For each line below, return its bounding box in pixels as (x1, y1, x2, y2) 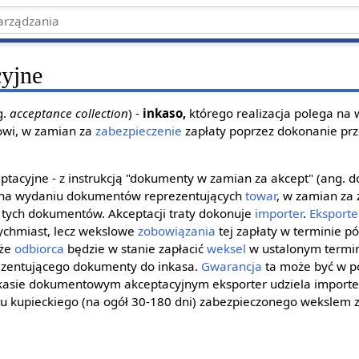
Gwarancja (201, 257, 263, 274)
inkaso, (143, 104, 187, 121)
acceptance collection (10, 104, 129, 121)
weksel (207, 240, 247, 256)
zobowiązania (138, 222, 216, 239)
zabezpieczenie (95, 122, 183, 139)
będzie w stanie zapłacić (64, 240, 208, 256)
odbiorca (14, 240, 65, 256)
